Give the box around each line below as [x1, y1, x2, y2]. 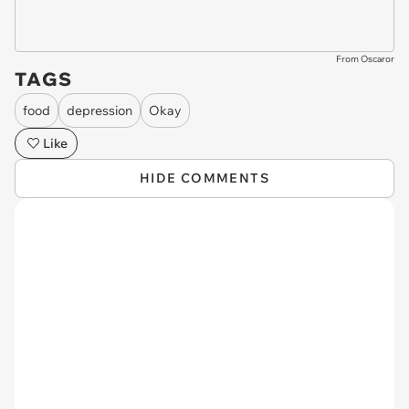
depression [67, 101, 132, 119]
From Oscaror [336, 53, 394, 65]
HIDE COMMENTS [139, 170, 270, 186]
